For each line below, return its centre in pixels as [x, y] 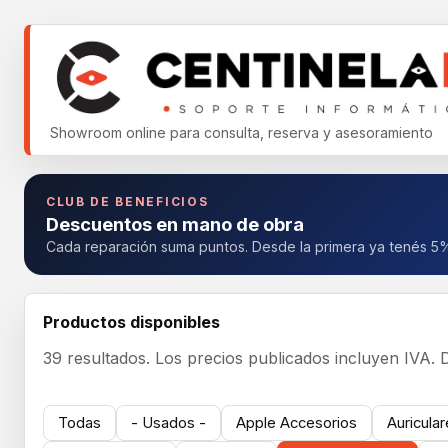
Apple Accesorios [296, 423]
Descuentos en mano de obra [175, 224]
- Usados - [168, 423]
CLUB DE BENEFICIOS [127, 201]
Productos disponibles [131, 322]
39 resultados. [99, 358]
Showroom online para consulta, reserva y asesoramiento [241, 132]
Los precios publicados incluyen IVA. [295, 358]
